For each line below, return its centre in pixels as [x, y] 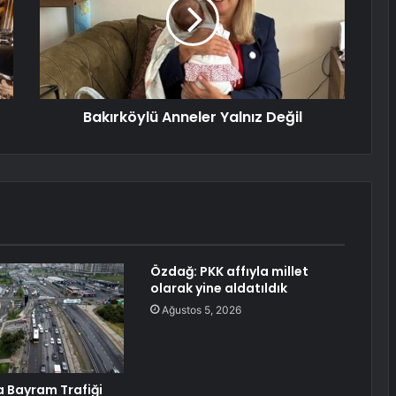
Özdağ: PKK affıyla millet [229, 272]
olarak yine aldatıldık [218, 289]
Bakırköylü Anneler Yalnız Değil [192, 118]
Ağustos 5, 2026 [201, 310]
